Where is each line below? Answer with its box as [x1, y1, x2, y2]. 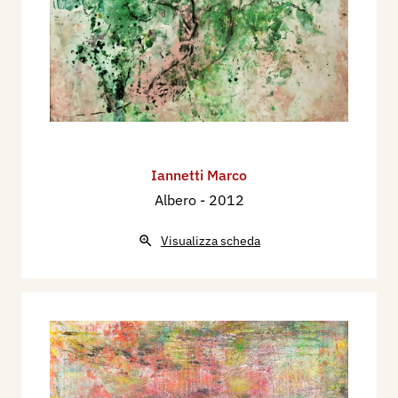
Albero [154, 191, 200, 210]
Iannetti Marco [151, 166, 247, 185]
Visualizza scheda [161, 233, 260, 250]
